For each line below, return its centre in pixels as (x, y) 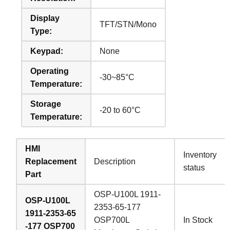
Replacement (51, 161)
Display (45, 18)
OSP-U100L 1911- (128, 194)
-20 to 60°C (120, 110)
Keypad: (47, 51)
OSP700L (112, 220)
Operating (50, 71)
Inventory (200, 155)
